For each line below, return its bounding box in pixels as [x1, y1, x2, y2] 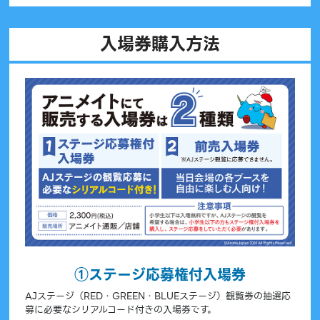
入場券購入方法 [99, 30, 220, 59]
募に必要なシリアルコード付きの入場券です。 [24, 301, 216, 317]
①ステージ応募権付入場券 [74, 263, 246, 286]
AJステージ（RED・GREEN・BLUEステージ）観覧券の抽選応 [24, 288, 291, 304]
